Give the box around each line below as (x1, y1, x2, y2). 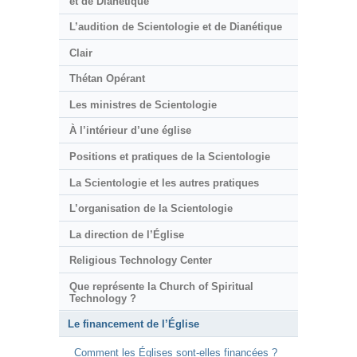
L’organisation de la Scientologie (69, 202, 233, 215)
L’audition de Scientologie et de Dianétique (69, 21, 282, 33)
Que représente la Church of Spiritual (69, 280, 253, 292)
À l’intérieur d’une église (69, 124, 191, 137)
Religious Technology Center (69, 254, 212, 267)
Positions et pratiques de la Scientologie (69, 151, 270, 163)
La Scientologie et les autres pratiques (69, 176, 259, 189)
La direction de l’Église (69, 228, 184, 241)
